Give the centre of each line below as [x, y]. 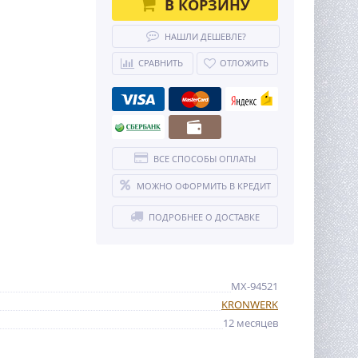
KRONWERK [250, 304]
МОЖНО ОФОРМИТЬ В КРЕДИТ [203, 186]
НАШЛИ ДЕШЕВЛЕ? [205, 36]
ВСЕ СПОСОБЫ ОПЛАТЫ [205, 159]
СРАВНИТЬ [160, 63]
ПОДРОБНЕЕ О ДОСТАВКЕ [204, 217]
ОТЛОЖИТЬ [244, 63]
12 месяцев [251, 323]
